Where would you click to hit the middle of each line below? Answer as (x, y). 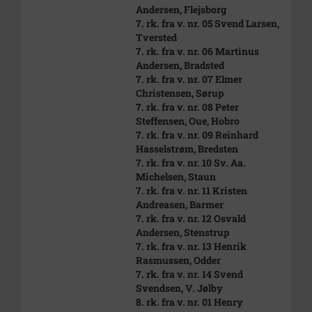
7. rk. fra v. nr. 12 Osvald (191, 218)
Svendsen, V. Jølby (179, 288)
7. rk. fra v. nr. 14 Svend (189, 274)
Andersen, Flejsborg (181, 9)
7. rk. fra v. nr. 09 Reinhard (197, 135)
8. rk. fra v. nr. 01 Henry (189, 302)
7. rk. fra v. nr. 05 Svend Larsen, (208, 23)
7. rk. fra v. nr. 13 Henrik (191, 246)
